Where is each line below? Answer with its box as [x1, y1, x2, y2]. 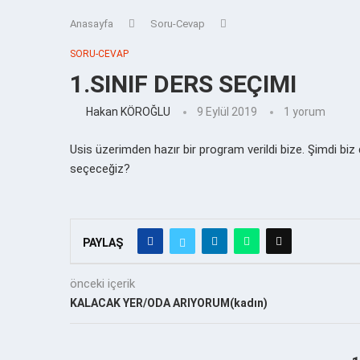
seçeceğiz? [70, 161, 130, 176]
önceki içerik [70, 276, 135, 291]
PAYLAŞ [83, 235, 123, 249]
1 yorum [284, 104, 325, 118]
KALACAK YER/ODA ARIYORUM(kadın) [70, 296, 268, 309]
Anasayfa [70, 17, 113, 30]
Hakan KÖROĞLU [86, 104, 170, 118]
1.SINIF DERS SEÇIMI [70, 69, 297, 98]
